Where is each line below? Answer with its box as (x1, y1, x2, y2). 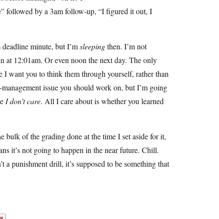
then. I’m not (105, 41, 147, 51)
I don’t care (5, 96, 41, 106)
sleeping (80, 41, 105, 51)
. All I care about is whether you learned (41, 96, 164, 106)
